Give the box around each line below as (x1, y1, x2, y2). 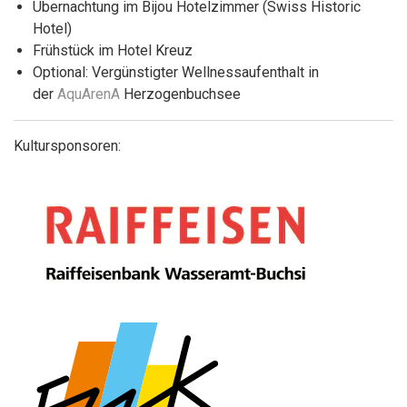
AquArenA (56, 85, 120, 104)
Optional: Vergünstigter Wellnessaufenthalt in (32, 64, 319, 82)
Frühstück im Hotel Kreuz (32, 42, 193, 60)
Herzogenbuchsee (119, 85, 241, 104)
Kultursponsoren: (14, 137, 121, 155)
